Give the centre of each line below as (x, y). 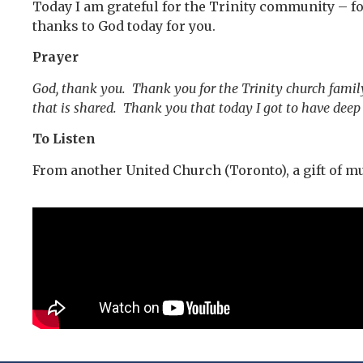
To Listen (64, 139)
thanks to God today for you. (124, 26)
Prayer (56, 57)
